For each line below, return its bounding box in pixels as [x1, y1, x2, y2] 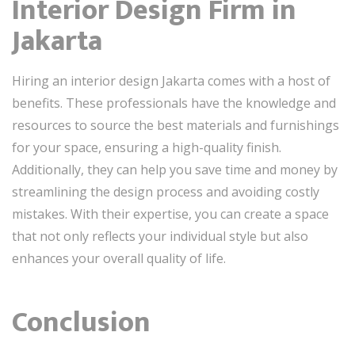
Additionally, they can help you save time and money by [12, 161, 338, 178]
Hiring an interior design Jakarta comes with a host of [12, 72, 330, 90]
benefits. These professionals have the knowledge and [12, 94, 336, 112]
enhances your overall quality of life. [12, 250, 226, 267]
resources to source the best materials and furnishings [12, 116, 339, 134]
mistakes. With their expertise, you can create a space [12, 205, 329, 223]
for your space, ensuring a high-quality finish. [12, 139, 281, 156]
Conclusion [12, 299, 151, 346]
